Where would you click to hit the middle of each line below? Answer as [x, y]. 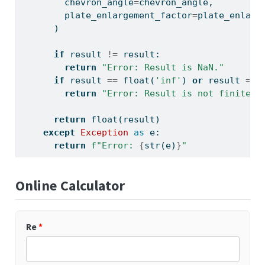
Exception [104, 133]
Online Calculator [70, 186]
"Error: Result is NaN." [163, 68]
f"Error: [115, 146]
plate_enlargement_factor [107, 16]
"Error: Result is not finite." [181, 94]
